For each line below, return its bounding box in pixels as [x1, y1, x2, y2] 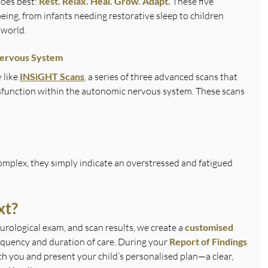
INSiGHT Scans [20, 70, 84, 82]
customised [185, 221, 235, 233]
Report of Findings [169, 235, 249, 247]
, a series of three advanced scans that [84, 70, 239, 83]
